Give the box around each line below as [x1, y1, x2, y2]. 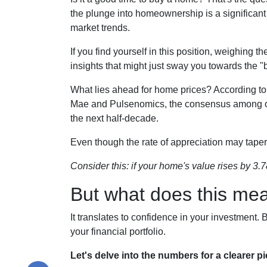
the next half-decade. [70, 113, 159, 123]
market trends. [70, 23, 130, 33]
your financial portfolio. [70, 226, 166, 237]
